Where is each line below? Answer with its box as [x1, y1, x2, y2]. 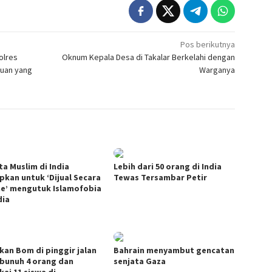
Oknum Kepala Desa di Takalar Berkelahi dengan [62, 52, 236, 63]
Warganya [199, 64, 236, 76]
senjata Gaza [114, 256, 166, 267]
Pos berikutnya [180, 39, 236, 50]
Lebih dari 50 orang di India [114, 161, 222, 172]
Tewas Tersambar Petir [114, 172, 208, 183]
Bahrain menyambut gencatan [114, 245, 235, 256]
